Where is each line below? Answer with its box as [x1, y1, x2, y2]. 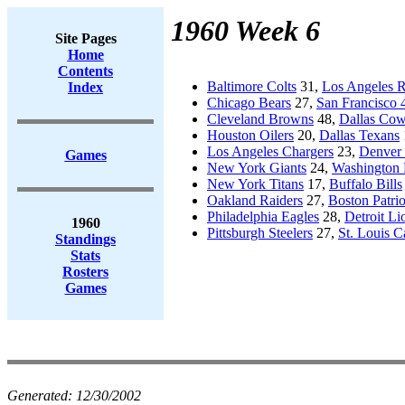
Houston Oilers [207, 127, 294, 143]
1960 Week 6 [171, 14, 320, 47]
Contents [58, 63, 113, 79]
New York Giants [207, 160, 306, 175]
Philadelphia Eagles [207, 209, 319, 224]
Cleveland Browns [207, 111, 314, 127]
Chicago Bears [207, 95, 291, 110]
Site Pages [54, 31, 117, 46]
